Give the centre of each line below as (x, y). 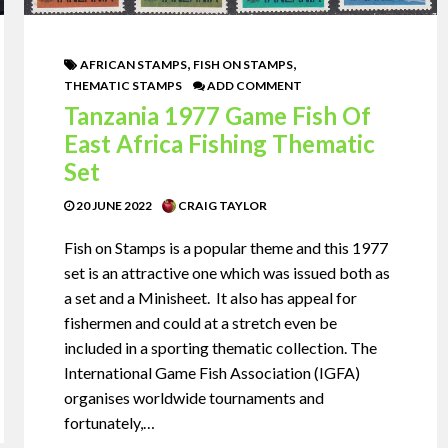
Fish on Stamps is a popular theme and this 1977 (226, 248)
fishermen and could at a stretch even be (201, 323)
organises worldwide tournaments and (194, 398)
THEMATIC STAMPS (123, 86)
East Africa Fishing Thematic (220, 144)
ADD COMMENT (254, 86)
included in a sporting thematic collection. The (221, 348)
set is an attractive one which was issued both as (227, 273)
